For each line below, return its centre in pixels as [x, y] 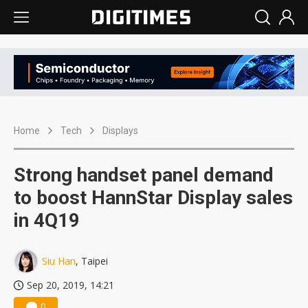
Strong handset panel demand [144, 175]
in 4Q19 [47, 221]
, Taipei [92, 261]
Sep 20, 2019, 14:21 [70, 285]
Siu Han [59, 261]
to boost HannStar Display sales [153, 198]
